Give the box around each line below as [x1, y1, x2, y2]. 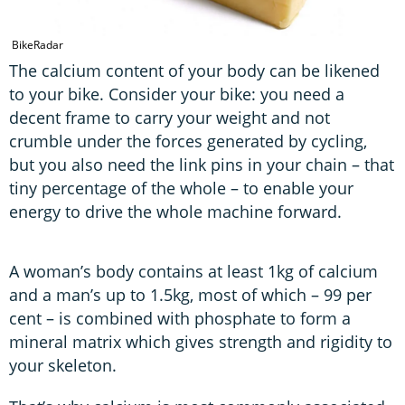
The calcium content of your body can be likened [9, 60, 380, 82]
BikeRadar [12, 37, 63, 53]
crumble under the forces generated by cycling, [9, 130, 367, 153]
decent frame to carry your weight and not [9, 107, 330, 129]
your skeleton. [9, 354, 117, 377]
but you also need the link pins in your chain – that [9, 154, 394, 176]
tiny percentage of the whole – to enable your [9, 177, 353, 200]
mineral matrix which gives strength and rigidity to [9, 331, 392, 353]
